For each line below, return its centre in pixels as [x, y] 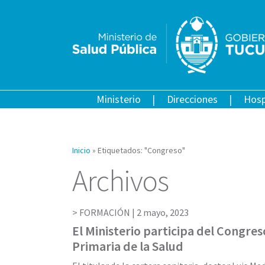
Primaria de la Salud [128, 246]
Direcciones [192, 99]
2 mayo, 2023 [163, 212]
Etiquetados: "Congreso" [141, 150]
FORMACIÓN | [108, 212]
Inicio [81, 150]
